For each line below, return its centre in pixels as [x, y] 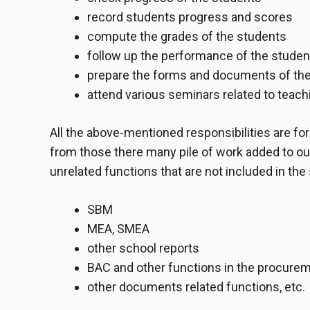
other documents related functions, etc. [196, 287]
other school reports [143, 248]
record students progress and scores [190, 17]
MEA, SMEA [118, 229]
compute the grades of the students [187, 37]
